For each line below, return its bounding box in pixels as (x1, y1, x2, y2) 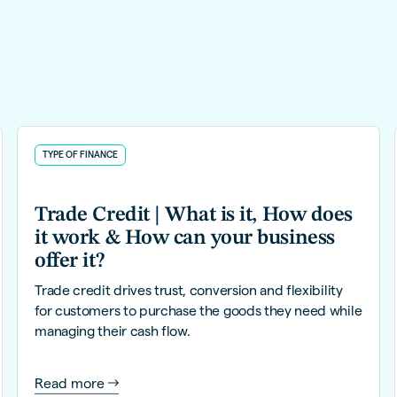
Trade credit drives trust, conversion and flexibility (35, 282, 343, 298)
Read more (35, 375, 105, 391)
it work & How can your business (35, 228, 335, 250)
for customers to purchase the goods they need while (35, 302, 362, 318)
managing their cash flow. (35, 323, 191, 339)
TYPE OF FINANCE (43, 149, 119, 160)
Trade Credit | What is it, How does (35, 205, 353, 227)
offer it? (35, 251, 105, 273)
